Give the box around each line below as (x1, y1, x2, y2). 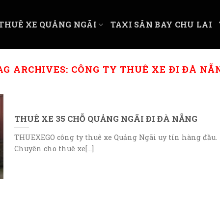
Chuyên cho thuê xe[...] (14, 144, 94, 154)
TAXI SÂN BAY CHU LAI (110, 19, 212, 29)
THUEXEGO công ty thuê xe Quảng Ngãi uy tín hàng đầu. (14, 133, 217, 142)
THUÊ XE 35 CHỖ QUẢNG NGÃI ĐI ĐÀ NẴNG (14, 113, 197, 124)
